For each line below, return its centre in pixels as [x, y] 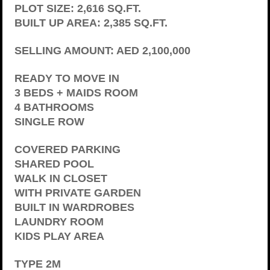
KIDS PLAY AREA [59, 236]
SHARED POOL [54, 164]
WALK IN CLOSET [61, 178]
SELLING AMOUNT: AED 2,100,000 [102, 51]
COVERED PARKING [67, 149]
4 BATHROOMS [54, 107]
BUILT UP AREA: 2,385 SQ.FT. [91, 23]
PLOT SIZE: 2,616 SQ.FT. [78, 8]
